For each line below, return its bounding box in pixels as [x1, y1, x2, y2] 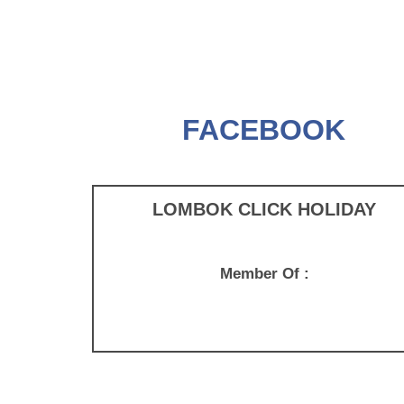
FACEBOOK [181, 114, 345, 146]
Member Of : [219, 265, 309, 282]
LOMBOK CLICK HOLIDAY [152, 199, 376, 219]
